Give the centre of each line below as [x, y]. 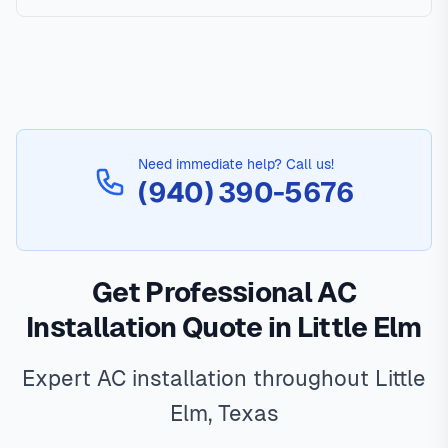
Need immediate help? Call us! [236, 164]
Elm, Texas [224, 414]
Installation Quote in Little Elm [224, 327]
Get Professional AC [224, 292]
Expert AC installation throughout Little [224, 379]
